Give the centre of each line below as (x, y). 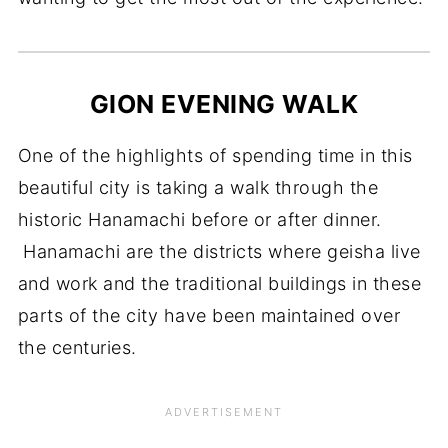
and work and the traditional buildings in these (219, 283)
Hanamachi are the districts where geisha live (219, 251)
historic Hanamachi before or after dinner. (199, 219)
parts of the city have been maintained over (209, 315)
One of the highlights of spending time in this (215, 155)
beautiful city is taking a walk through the (198, 187)
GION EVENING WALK (224, 103)
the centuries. (82, 347)
